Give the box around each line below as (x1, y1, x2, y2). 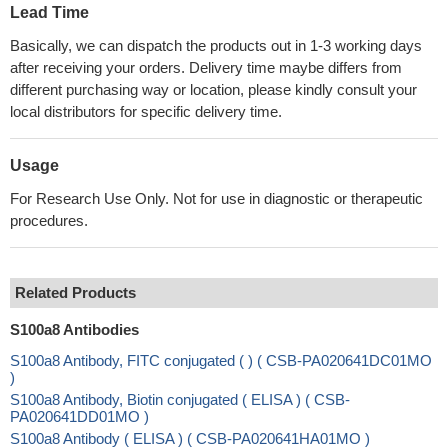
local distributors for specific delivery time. (10, 103, 282, 120)
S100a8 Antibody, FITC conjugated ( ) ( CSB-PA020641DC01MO (10, 352, 432, 369)
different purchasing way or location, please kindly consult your (10, 81, 417, 98)
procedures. (10, 212, 88, 229)
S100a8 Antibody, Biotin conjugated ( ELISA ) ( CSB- (10, 391, 350, 408)
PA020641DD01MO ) (10, 408, 149, 425)
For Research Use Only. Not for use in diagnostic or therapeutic (10, 190, 423, 207)
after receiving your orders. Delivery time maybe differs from (10, 59, 402, 76)
